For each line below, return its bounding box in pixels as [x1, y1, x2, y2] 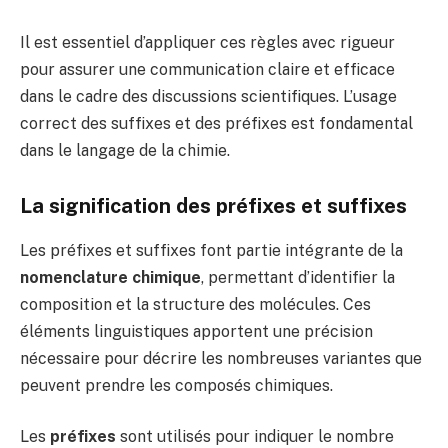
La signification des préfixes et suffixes [20, 194, 407, 219]
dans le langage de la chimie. [20, 140, 230, 160]
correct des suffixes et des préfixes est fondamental [20, 113, 413, 133]
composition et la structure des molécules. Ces [20, 294, 371, 314]
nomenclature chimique [20, 267, 201, 287]
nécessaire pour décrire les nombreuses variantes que [20, 348, 422, 368]
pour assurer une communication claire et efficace [20, 59, 395, 79]
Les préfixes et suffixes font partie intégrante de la [20, 240, 403, 260]
